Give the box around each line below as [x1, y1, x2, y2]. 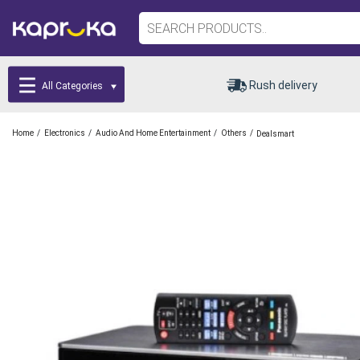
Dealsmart [256, 129, 294, 138]
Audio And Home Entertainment [96, 129, 211, 138]
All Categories [42, 80, 104, 92]
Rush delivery [249, 78, 317, 92]
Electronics [44, 129, 85, 138]
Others [221, 129, 247, 138]
